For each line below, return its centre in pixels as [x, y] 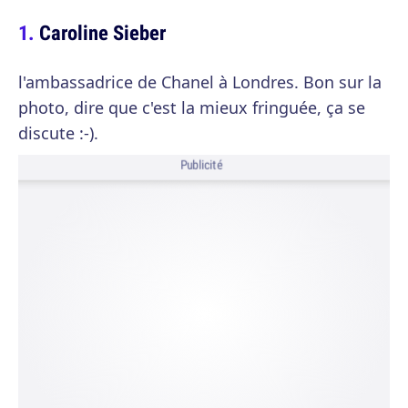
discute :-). [58, 133]
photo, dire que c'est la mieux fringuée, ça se [192, 107]
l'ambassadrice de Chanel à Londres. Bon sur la [200, 82]
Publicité [201, 165]
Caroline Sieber [102, 32]
